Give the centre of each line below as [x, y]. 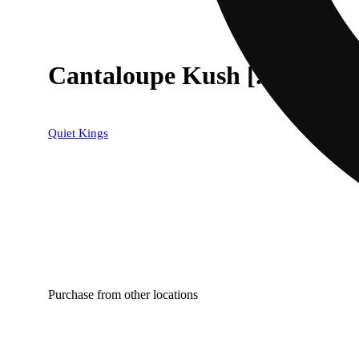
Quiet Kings [78, 133]
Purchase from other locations [123, 295]
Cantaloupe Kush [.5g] [172, 76]
